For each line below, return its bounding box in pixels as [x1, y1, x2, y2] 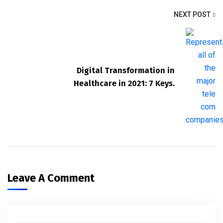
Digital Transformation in [77, 65, 175, 75]
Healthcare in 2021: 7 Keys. [74, 78, 175, 88]
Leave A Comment [7, 171, 97, 185]
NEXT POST [174, 10, 211, 18]
